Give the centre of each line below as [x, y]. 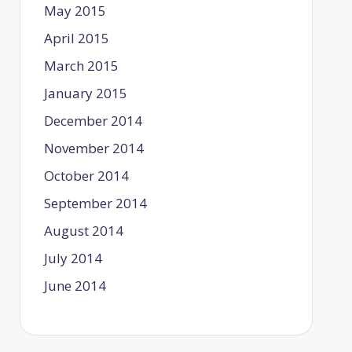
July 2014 [73, 258]
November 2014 [93, 148]
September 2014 [95, 203]
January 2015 [85, 93]
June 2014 [75, 285]
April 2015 [76, 38]
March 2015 [81, 65]
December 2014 [93, 120]
